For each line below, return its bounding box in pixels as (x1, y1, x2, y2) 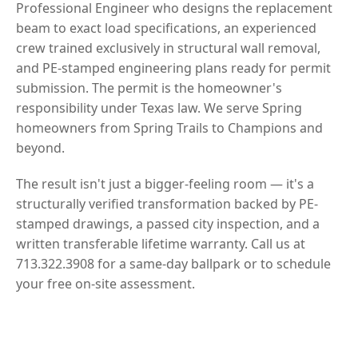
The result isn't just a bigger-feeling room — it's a (16, 174, 314, 193)
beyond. (16, 138, 65, 157)
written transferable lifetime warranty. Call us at (16, 234, 305, 253)
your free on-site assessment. (16, 274, 195, 292)
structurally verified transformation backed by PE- (16, 194, 318, 213)
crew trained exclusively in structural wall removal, (16, 38, 320, 57)
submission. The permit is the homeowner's (16, 78, 282, 97)
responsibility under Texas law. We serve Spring (16, 98, 302, 117)
